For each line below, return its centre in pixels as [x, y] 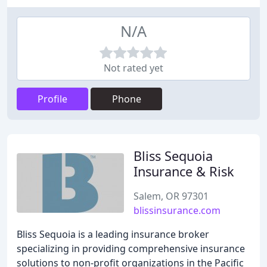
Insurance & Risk [184, 171]
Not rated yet [133, 68]
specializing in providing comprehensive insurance [131, 249]
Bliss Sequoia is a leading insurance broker [113, 234]
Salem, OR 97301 [171, 196]
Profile [52, 99]
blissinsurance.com [177, 210]
